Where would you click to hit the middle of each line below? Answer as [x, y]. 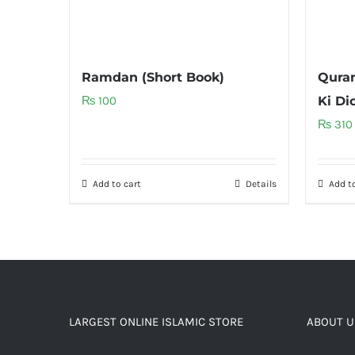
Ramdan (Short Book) [153, 78]
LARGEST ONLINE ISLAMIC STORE [156, 322]
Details [261, 184]
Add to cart [117, 184]
